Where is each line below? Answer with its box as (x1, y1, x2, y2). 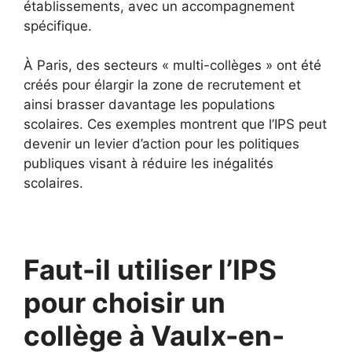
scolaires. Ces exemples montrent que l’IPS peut (24, 116, 327, 132)
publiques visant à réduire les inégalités (24, 156, 273, 171)
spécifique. (24, 17, 92, 34)
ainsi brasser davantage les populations (24, 97, 275, 112)
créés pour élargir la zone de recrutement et (24, 77, 301, 93)
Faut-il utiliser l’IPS (24, 253, 277, 286)
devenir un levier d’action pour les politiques (24, 136, 299, 152)
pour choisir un (24, 286, 225, 319)
